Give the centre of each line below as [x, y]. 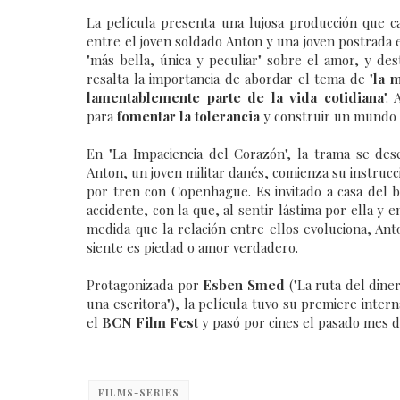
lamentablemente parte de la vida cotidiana [235, 98]
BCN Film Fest [152, 323]
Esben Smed [244, 285]
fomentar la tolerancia [189, 117]
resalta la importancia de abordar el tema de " [230, 79]
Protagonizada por [145, 285]
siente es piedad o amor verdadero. [193, 248]
